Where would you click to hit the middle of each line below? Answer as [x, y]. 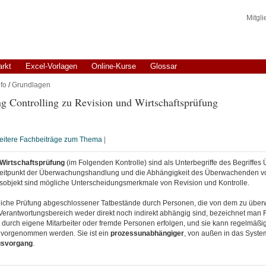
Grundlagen [31, 85]
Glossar [163, 66]
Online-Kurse [113, 66]
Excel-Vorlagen [51, 66]
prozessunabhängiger [147, 233]
